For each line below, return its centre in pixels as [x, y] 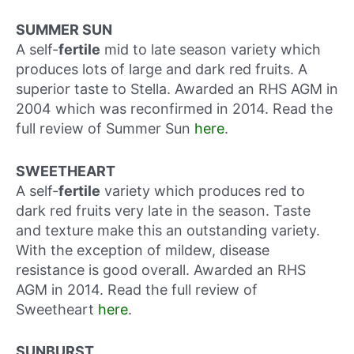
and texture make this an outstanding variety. [168, 230]
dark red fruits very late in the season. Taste [163, 210]
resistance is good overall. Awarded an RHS [161, 269]
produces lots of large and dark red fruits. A [162, 69]
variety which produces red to [203, 190]
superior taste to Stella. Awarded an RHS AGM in [177, 88]
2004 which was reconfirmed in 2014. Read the [174, 108]
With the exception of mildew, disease [143, 250]
